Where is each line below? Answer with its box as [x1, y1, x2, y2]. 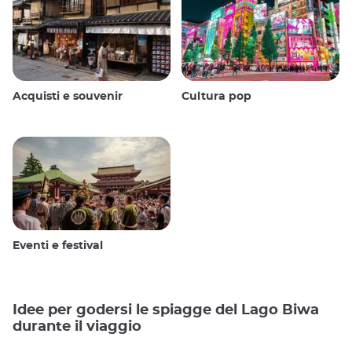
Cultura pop [181, 90, 251, 102]
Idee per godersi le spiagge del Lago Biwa [13, 302, 319, 317]
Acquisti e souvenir [13, 90, 123, 102]
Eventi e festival [13, 240, 103, 251]
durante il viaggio [13, 318, 141, 334]
